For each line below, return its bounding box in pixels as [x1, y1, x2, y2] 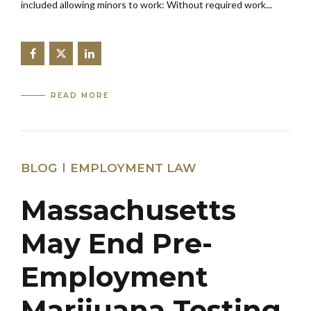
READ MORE [51, 90, 110, 100]
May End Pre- [21, 226, 212, 261]
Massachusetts [21, 193, 236, 228]
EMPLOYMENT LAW [70, 160, 196, 175]
